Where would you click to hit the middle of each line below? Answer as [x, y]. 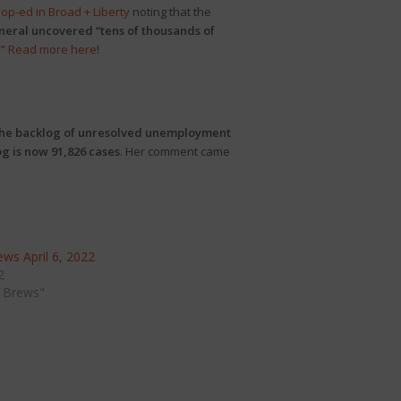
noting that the [170, 12]
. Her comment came [175, 151]
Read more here [52, 49]
